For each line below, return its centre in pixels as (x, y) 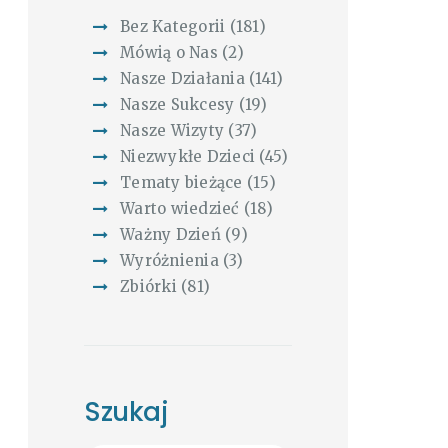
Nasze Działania (182, 79)
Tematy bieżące (181, 183)
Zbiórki (148, 287)
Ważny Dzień (170, 235)
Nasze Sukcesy (177, 105)
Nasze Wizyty (172, 131)
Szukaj (126, 411)
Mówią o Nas (169, 53)
